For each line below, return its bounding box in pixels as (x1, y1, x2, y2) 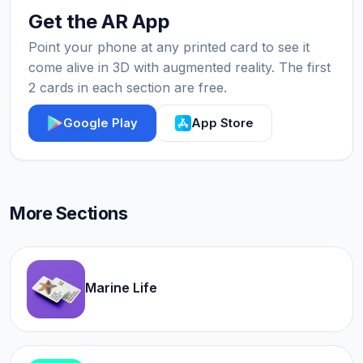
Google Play (62, 115, 138, 130)
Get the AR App (28, 10, 170, 34)
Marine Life (85, 280, 157, 297)
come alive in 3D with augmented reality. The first (28, 59, 331, 76)
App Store (190, 115, 254, 130)
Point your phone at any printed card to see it (28, 39, 310, 56)
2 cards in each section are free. (28, 79, 227, 96)
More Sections (10, 203, 128, 224)
